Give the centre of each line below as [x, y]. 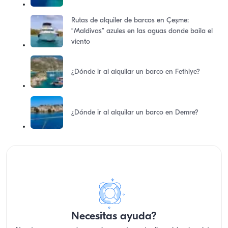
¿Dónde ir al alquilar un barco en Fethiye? [136, 72]
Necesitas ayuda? [114, 217]
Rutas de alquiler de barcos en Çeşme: [130, 20]
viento [81, 42]
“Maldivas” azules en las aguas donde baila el [142, 31]
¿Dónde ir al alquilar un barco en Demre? [135, 112]
